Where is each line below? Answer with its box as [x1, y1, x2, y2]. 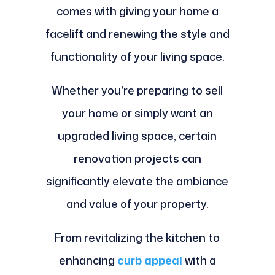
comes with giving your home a [56, 3, 219, 20]
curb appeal [117, 252, 182, 269]
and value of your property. [66, 196, 209, 212]
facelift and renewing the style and [45, 26, 230, 42]
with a [182, 252, 216, 269]
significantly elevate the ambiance [46, 173, 229, 190]
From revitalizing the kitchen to [55, 230, 220, 246]
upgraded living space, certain [58, 128, 217, 144]
